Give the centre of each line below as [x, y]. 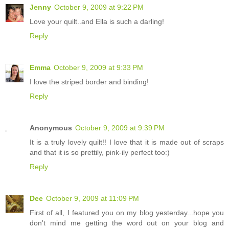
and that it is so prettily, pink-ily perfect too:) [100, 153]
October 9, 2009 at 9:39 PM [120, 128]
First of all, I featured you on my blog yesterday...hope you [127, 213]
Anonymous [51, 128]
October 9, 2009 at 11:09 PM [93, 199]
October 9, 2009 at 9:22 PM [99, 7]
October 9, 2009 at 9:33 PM [98, 68]
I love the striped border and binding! [89, 82]
